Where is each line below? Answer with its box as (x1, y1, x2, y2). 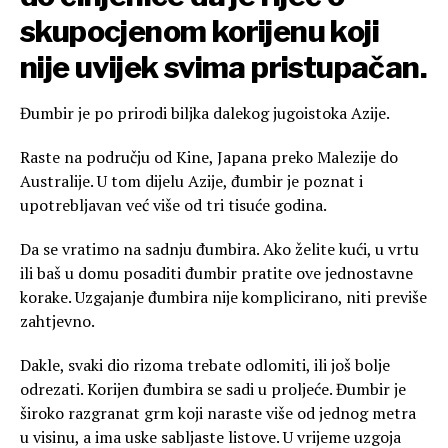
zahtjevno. (20, 310, 95, 333)
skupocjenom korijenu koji (20, 13, 379, 50)
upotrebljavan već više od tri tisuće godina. (20, 194, 327, 217)
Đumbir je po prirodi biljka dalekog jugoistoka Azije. (20, 102, 390, 125)
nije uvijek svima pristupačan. (20, 49, 427, 86)
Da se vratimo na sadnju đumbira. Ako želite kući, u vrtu (20, 238, 419, 261)
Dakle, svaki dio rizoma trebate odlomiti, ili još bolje (20, 354, 390, 377)
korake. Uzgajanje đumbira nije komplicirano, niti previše (20, 286, 427, 309)
